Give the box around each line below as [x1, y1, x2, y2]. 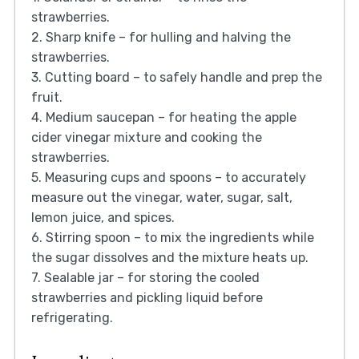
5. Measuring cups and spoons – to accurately [30, 170, 306, 186]
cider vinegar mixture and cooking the [30, 130, 262, 146]
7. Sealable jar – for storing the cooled [30, 270, 260, 286]
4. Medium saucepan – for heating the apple [30, 110, 296, 126]
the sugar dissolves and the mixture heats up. [30, 250, 309, 266]
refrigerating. [30, 310, 113, 326]
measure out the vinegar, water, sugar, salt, [30, 190, 292, 206]
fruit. [30, 90, 63, 106]
